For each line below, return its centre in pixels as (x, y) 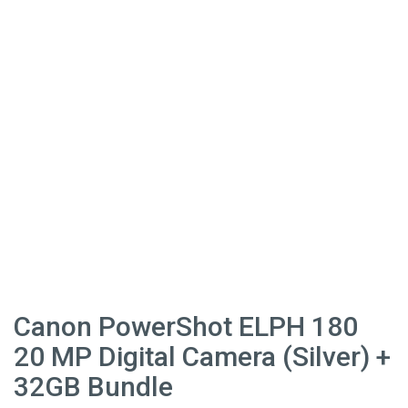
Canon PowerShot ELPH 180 (186, 326)
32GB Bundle (93, 386)
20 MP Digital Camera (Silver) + (202, 356)
